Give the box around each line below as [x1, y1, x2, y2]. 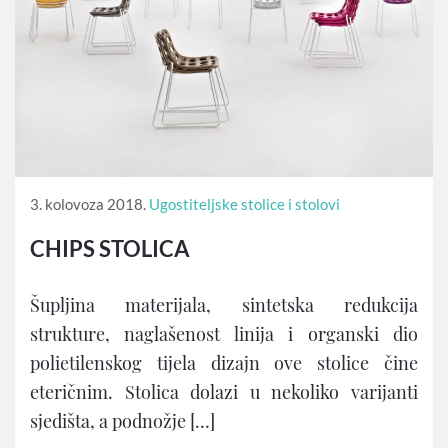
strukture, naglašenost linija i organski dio [30, 321, 418, 346]
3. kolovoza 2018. [30, 194, 146, 213]
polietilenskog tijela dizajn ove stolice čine [30, 350, 418, 375]
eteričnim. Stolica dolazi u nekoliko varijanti [30, 379, 418, 404]
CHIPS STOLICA [30, 234, 190, 262]
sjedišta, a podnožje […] [30, 408, 215, 433]
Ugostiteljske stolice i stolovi [149, 194, 340, 213]
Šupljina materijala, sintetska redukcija [30, 292, 418, 317]
